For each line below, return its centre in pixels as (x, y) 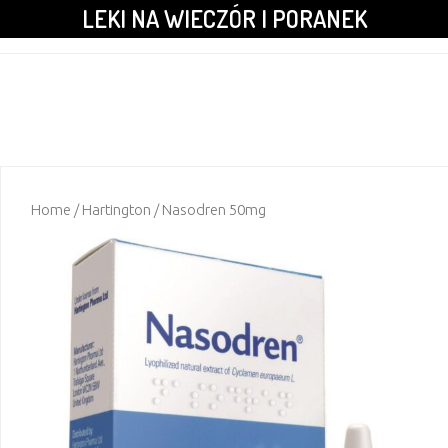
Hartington (116, 209)
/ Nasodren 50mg (208, 209)
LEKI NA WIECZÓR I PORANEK (224, 18)
